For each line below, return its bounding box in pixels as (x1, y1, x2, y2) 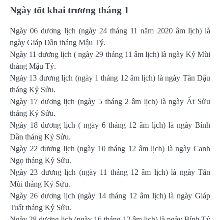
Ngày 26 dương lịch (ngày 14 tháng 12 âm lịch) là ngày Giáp (10, 191, 210, 200)
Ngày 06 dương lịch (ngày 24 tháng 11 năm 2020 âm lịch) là (10, 26, 210, 35)
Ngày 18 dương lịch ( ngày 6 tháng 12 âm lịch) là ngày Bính (10, 120, 210, 129)
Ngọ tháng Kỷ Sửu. (10, 156, 71, 165)
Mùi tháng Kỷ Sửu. (10, 179, 70, 188)
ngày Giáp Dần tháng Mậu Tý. (10, 38, 106, 47)
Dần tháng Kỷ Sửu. (10, 132, 71, 141)
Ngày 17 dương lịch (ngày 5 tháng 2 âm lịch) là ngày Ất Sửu (10, 97, 210, 106)
